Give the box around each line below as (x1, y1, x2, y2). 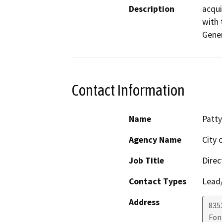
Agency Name (129, 134, 181, 146)
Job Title (129, 155, 164, 166)
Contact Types (129, 176, 186, 187)
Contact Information (72, 81, 185, 99)
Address (129, 197, 160, 208)
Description (129, 3, 174, 14)
